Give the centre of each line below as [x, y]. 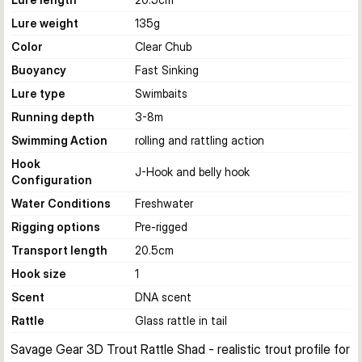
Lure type [38, 93]
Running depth [53, 117]
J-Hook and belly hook [192, 172]
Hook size [39, 274]
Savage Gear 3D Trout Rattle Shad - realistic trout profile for [180, 349]
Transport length [59, 250]
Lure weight [45, 23]
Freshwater [164, 203]
